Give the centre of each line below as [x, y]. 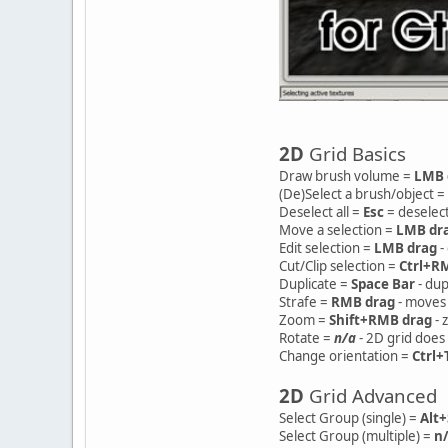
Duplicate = [315, 283]
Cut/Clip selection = [339, 265]
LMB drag [405, 247]
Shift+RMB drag [380, 319]
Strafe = [305, 301]
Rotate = [306, 337]
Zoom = [304, 319]
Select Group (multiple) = [356, 435]
